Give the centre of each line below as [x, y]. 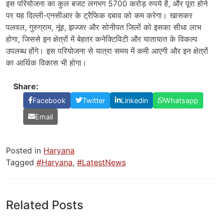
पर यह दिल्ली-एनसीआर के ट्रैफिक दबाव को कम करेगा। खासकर [99, 15]
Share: [26, 86]
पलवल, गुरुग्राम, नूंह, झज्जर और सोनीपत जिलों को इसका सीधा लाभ [104, 27]
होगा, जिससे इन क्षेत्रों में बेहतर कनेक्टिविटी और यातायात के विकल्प [102, 39]
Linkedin [134, 100]
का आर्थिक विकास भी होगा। [46, 62]
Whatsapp [181, 100]
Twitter [94, 100]
